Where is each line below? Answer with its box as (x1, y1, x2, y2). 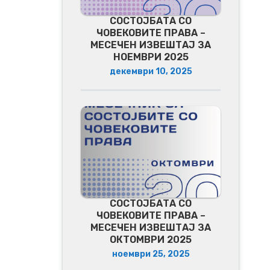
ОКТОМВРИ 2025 (110, 233, 192, 245)
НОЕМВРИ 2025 (113, 51, 189, 63)
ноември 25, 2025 (111, 248, 190, 259)
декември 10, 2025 (109, 66, 192, 77)
